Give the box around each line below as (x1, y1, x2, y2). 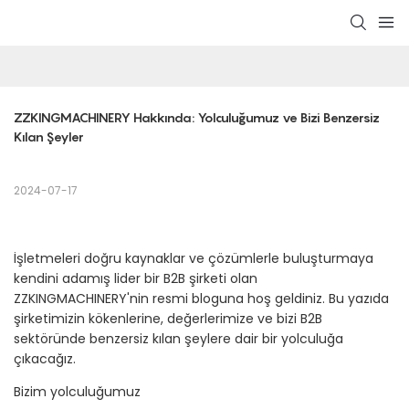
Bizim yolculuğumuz (14, 383, 141, 402)
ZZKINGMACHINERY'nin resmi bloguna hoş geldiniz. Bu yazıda (14, 289, 389, 309)
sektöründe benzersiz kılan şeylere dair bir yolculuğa (14, 330, 343, 349)
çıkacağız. (14, 350, 76, 369)
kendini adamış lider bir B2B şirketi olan (14, 269, 257, 288)
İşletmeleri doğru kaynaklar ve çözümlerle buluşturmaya (14, 249, 373, 268)
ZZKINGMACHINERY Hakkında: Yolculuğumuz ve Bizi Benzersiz (14, 110, 380, 126)
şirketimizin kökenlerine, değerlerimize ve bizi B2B (14, 309, 322, 329)
